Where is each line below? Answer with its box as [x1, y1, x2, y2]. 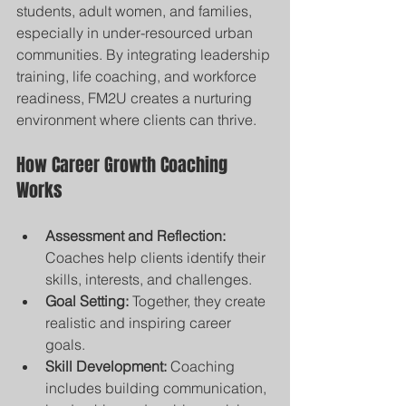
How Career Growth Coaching [16, 151, 232, 179]
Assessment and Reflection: [45, 227, 226, 245]
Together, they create [129, 292, 269, 310]
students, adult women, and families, [16, 2, 256, 20]
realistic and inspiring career [45, 314, 235, 332]
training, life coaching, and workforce [16, 67, 260, 85]
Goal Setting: [45, 292, 129, 310]
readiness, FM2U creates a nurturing [16, 89, 256, 107]
